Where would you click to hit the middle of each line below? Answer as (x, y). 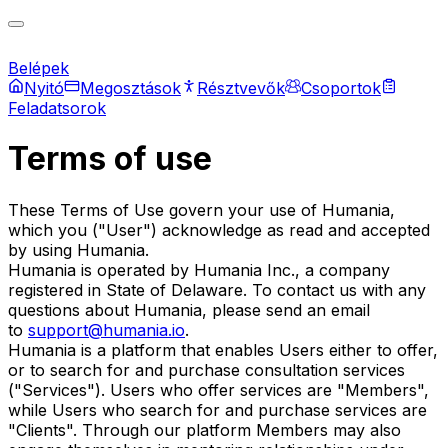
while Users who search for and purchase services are (217, 409)
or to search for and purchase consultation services (206, 369)
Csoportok (341, 87)
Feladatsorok (57, 107)
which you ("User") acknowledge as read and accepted (219, 229)
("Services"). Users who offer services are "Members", (218, 389)
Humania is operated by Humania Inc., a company (199, 269)
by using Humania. (78, 249)
